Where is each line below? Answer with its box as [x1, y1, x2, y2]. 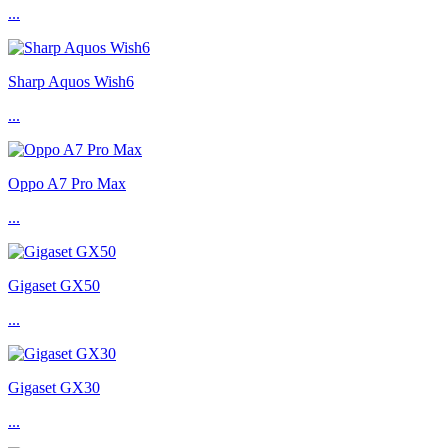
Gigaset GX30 [8, 379, 100, 397]
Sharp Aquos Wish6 [8, 73, 134, 91]
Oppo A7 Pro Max [8, 175, 126, 193]
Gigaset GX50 [8, 277, 100, 295]
